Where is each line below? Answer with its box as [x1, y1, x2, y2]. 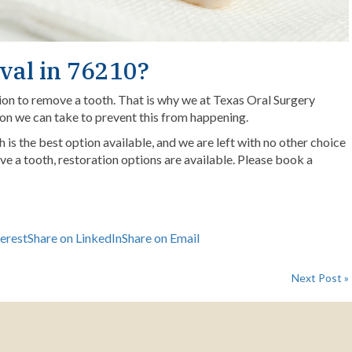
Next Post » [291, 271, 349, 285]
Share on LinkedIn [27, 230, 122, 246]
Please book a [237, 152, 313, 167]
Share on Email [122, 230, 200, 246]
